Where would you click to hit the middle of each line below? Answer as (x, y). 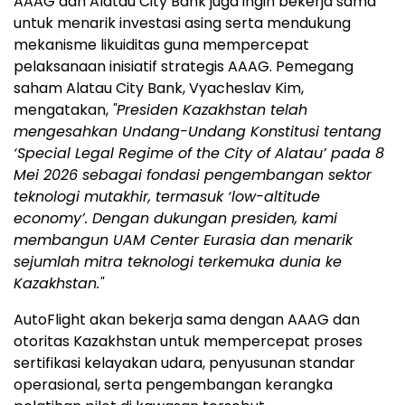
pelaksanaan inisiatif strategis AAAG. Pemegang (184, 67)
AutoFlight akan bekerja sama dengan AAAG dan (187, 320)
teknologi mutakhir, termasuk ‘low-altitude (167, 197)
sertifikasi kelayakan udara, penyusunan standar (184, 363)
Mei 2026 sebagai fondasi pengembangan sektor (193, 175)
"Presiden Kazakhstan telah (210, 110)
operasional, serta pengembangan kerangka (173, 385)
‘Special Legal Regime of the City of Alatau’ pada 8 (199, 154)
